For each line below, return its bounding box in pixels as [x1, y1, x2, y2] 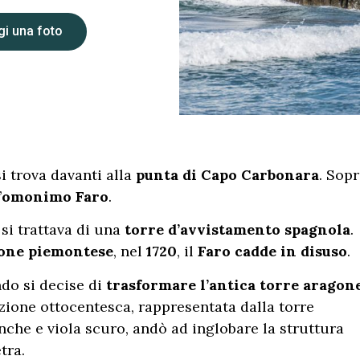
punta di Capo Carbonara [136, 166, 319, 184]
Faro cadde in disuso [198, 242, 347, 261]
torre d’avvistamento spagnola [125, 220, 350, 239]
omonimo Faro [2, 187, 108, 206]
